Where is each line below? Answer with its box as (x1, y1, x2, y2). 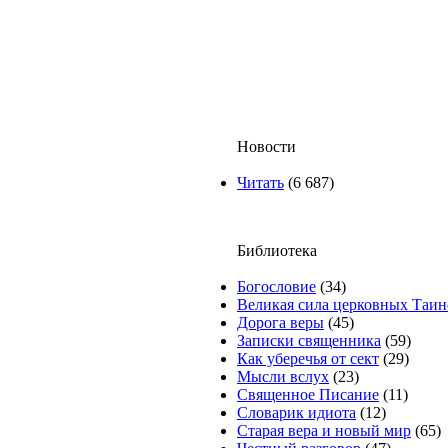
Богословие (237, 278, 316, 295)
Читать (237, 174, 284, 191)
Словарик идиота (237, 404, 356, 421)
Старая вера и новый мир (237, 422, 411, 439)
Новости (237, 138, 296, 155)
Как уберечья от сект (237, 350, 379, 367)
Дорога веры (237, 314, 324, 331)
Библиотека (237, 242, 317, 259)
